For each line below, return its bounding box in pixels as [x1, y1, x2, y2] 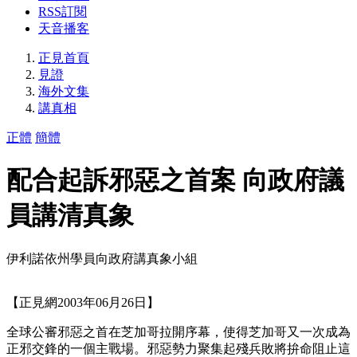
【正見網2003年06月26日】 [6, 295, 159, 309]
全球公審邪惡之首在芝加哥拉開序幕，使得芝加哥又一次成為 [6, 324, 351, 339]
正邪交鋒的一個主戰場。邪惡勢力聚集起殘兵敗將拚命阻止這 [6, 341, 351, 355]
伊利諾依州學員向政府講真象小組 [6, 251, 198, 265]
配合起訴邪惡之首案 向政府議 [6, 166, 344, 195]
